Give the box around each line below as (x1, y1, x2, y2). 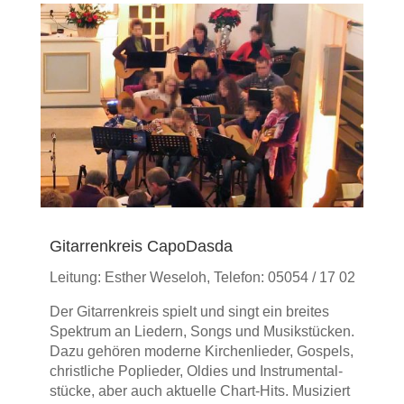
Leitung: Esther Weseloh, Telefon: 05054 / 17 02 (49, 269, 355, 285)
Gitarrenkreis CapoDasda (49, 236, 233, 255)
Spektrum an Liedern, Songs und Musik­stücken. (49, 323, 354, 339)
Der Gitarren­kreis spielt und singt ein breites (49, 303, 329, 319)
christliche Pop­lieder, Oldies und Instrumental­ (49, 363, 343, 379)
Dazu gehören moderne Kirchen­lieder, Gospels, (49, 343, 353, 359)
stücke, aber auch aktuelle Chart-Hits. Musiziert (49, 382, 350, 399)
